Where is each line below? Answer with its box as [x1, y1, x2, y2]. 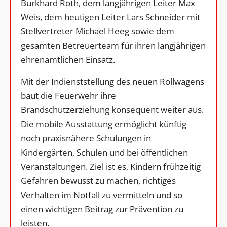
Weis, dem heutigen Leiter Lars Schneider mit [21, 11, 200, 23]
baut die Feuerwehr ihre [21, 90, 116, 102]
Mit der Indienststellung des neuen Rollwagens [21, 75, 204, 88]
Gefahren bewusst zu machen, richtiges [21, 175, 176, 187]
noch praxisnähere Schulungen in [21, 132, 151, 144]
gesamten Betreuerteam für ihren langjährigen [21, 40, 206, 52]
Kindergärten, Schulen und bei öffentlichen [21, 146, 188, 159]
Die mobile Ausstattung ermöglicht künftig [21, 118, 186, 130]
